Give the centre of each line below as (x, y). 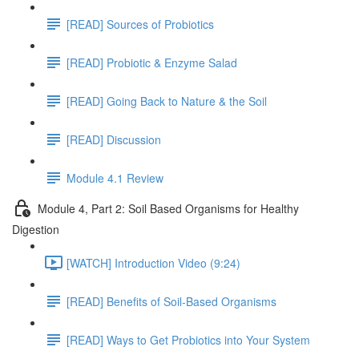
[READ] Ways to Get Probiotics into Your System (188, 339)
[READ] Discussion (114, 139)
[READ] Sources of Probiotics (140, 24)
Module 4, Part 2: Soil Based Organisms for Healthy (168, 208)
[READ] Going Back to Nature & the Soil (167, 101)
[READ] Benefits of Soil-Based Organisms (171, 301)
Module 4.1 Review (115, 177)
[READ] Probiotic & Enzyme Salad (152, 62)
